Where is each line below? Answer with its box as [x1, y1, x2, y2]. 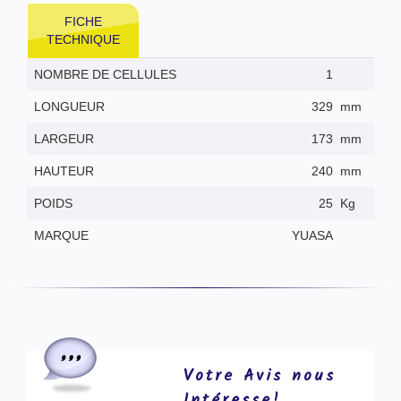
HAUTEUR [34, 163, 94, 178]
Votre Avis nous [183, 363, 336, 389]
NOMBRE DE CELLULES [34, 66, 176, 81]
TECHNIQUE [47, 31, 121, 47]
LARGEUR [34, 131, 94, 146]
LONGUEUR [34, 98, 105, 114]
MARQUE [34, 227, 89, 243]
